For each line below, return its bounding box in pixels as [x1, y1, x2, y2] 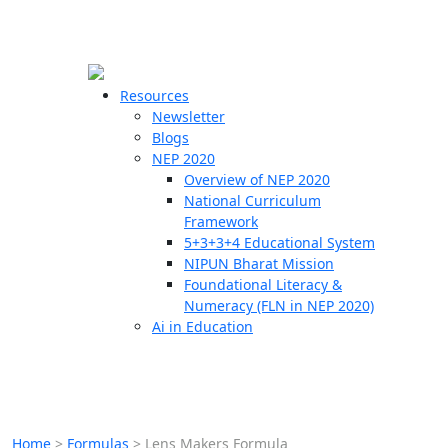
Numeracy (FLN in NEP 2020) [184, 296, 374, 315]
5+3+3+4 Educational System [184, 233, 375, 252]
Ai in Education [152, 317, 253, 336]
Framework [184, 212, 258, 231]
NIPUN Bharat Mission [184, 254, 334, 273]
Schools [10, 140, 75, 164]
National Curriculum [184, 191, 321, 210]
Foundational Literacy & [184, 275, 342, 294]
